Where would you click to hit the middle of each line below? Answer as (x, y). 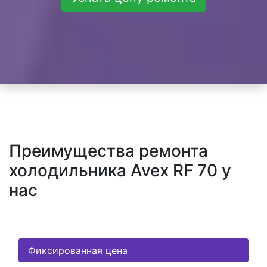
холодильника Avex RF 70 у (120, 171)
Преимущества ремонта (108, 151)
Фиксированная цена (78, 251)
